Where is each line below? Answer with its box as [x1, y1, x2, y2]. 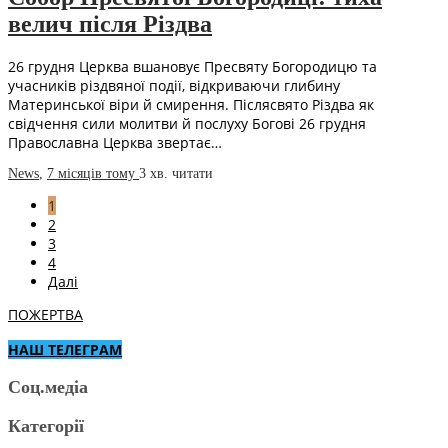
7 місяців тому [47, 166, 139, 182]
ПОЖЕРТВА [8, 305, 83, 325]
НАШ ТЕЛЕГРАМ [8, 340, 122, 360]
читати [172, 166, 213, 182]
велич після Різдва [8, 10, 212, 37]
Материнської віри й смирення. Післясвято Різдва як [8, 95, 374, 115]
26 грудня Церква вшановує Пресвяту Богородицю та [8, 57, 377, 77]
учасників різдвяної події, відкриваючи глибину [8, 76, 340, 96]
